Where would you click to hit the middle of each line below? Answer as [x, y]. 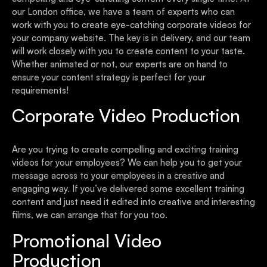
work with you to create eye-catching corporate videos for [131, 25]
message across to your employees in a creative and [118, 176]
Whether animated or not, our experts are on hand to [120, 64]
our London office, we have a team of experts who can [123, 12]
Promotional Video [87, 240]
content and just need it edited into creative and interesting [133, 202]
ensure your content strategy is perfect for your [109, 77]
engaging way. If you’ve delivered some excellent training [128, 189]
